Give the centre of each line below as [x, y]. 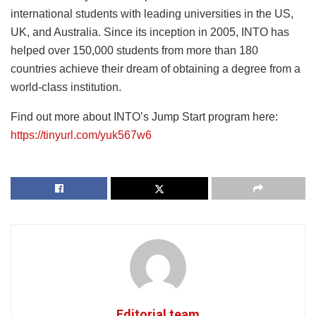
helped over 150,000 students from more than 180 [134, 51]
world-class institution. [66, 87]
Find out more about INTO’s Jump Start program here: [144, 117]
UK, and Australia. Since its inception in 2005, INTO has [150, 32]
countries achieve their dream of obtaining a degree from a [156, 69]
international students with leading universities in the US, [152, 14]
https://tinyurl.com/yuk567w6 [81, 135]
